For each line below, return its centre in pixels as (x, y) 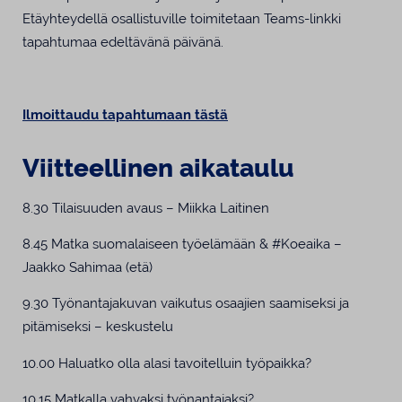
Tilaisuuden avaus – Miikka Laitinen (161, 207)
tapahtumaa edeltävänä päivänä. (123, 42)
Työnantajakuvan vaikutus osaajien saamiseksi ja (201, 303)
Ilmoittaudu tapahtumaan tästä (125, 114)
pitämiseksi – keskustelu (98, 327)
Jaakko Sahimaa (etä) (89, 267)
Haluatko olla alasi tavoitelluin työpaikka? (187, 363)
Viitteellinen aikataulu (158, 167)
